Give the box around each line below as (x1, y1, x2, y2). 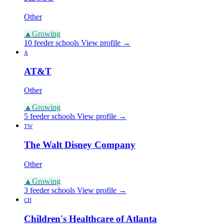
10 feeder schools (24, 38, 79, 47)
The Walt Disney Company (24, 139, 135, 150)
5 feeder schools (24, 112, 75, 121)
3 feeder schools (24, 185, 75, 194)
